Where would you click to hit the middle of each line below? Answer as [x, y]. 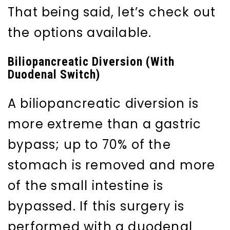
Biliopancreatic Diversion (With [91, 62]
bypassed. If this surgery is [96, 206]
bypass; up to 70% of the [89, 145]
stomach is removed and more [112, 165]
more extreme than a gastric [105, 124]
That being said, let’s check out [112, 12]
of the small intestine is [86, 186]
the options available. [80, 33]
